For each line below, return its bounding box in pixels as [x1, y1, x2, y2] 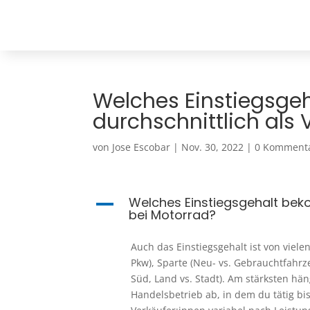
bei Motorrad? [129, 206, 217, 224]
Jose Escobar [112, 140, 171, 154]
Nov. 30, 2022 [181, 140, 244, 154]
